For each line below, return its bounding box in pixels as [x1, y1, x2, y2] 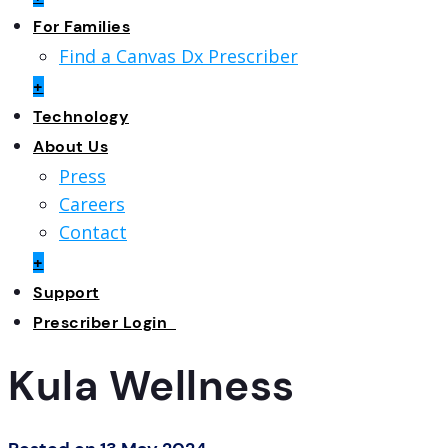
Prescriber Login [33, 311, 176, 333]
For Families [33, 15, 130, 37]
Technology [33, 105, 129, 127]
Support [33, 281, 100, 303]
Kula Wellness [8, 357, 295, 413]
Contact [59, 219, 127, 244]
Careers [59, 191, 125, 216]
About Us [33, 135, 108, 157]
